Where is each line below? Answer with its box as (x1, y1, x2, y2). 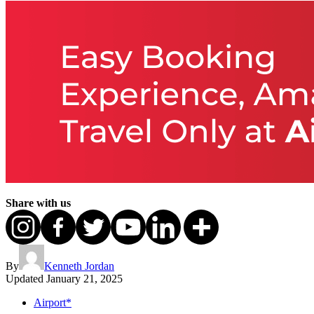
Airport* (34, 296, 71, 308)
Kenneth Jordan (44, 259, 114, 272)
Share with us (6, 196, 71, 209)
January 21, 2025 (46, 272, 123, 285)
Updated (6, 272, 43, 285)
